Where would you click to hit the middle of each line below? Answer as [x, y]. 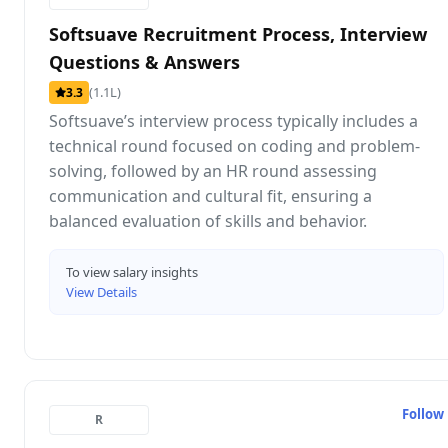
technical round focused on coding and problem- [234, 145]
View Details [101, 291]
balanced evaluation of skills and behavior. [208, 220]
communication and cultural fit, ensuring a [210, 195]
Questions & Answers [144, 61]
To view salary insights [132, 271]
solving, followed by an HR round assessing [213, 170]
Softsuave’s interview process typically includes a [233, 120]
